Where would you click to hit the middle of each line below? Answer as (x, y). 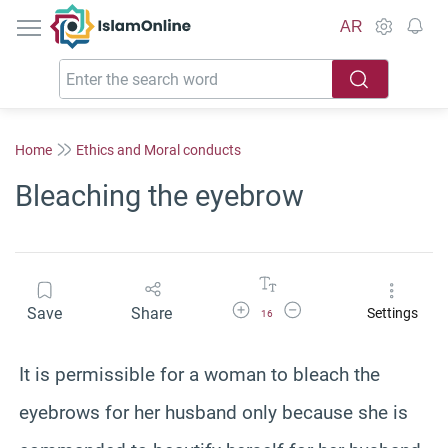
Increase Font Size (277, 307)
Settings (392, 313)
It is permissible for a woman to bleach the (199, 374)
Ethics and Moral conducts (158, 149)
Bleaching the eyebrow (159, 196)
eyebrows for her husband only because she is (213, 412)
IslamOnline (162, 14)
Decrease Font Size (331, 307)
